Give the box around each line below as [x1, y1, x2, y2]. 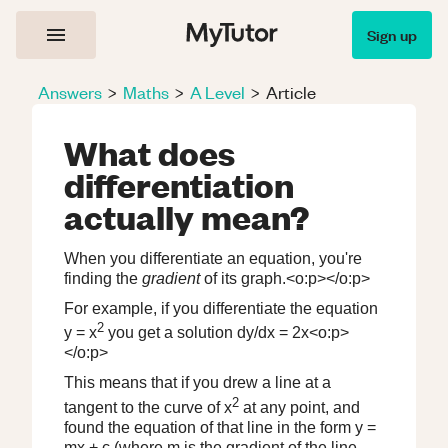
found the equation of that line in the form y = [64, 418, 376, 436]
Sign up [367, 24, 417, 45]
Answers [38, 81, 102, 103]
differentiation [64, 163, 294, 205]
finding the [64, 270, 138, 287]
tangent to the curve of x [64, 398, 232, 416]
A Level [190, 81, 245, 103]
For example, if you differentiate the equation [64, 300, 378, 317]
